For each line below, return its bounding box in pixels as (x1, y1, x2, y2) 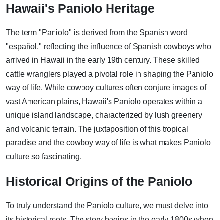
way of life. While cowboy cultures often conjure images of (6, 83, 206, 92)
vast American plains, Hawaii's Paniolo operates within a (6, 97, 202, 106)
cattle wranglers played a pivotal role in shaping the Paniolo (6, 69, 213, 78)
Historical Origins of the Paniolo (6, 174, 192, 188)
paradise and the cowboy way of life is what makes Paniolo (6, 138, 211, 147)
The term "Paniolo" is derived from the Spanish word (6, 28, 188, 37)
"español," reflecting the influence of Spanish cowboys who (6, 42, 211, 51)
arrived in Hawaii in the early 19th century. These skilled (6, 55, 200, 64)
